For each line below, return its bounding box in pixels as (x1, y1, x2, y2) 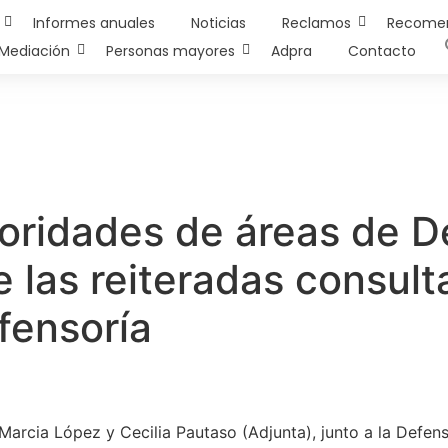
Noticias (190, 13, 246, 33)
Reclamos (281, 13, 351, 33)
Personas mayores (105, 41, 235, 61)
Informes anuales (32, 13, 155, 33)
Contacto (347, 41, 416, 61)
